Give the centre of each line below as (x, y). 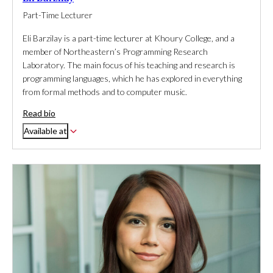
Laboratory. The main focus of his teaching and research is (129, 65)
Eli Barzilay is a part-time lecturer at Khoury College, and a (129, 38)
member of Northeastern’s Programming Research (115, 52)
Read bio (39, 113)
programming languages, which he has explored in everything (132, 79)
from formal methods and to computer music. (105, 92)
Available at (45, 131)
